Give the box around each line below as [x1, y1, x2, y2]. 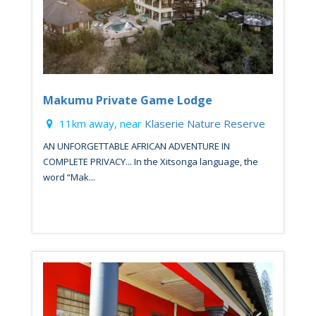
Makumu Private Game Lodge [43, 92, 212, 109]
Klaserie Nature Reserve [145, 116, 265, 131]
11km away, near [56, 116, 145, 131]
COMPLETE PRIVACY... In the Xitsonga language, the [43, 155, 258, 169]
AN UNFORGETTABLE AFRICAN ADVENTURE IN [43, 140, 230, 153]
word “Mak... [43, 171, 95, 184]
